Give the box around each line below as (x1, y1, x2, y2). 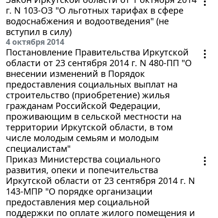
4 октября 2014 (6, 36, 64, 47)
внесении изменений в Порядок (6, 67, 145, 79)
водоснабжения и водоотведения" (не (6, 15, 169, 27)
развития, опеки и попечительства (6, 163, 158, 176)
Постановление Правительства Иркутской (6, 46, 189, 58)
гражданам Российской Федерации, (6, 99, 161, 111)
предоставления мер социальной (6, 196, 150, 208)
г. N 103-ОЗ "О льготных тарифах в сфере (6, 4, 183, 16)
